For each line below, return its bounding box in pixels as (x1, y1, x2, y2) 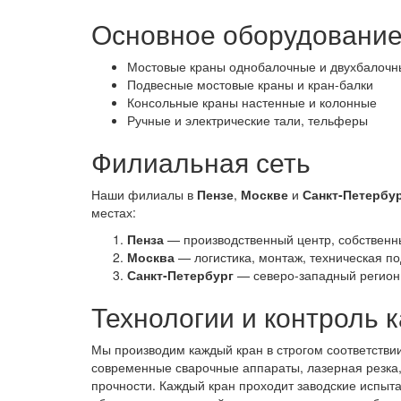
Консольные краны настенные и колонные (127, 92, 377, 111)
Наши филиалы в (91, 184, 197, 203)
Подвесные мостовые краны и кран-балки (127, 74, 373, 93)
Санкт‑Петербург (127, 265, 234, 284)
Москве (241, 184, 288, 203)
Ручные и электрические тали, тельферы (127, 110, 368, 129)
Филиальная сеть (91, 141, 311, 181)
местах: (91, 202, 136, 221)
